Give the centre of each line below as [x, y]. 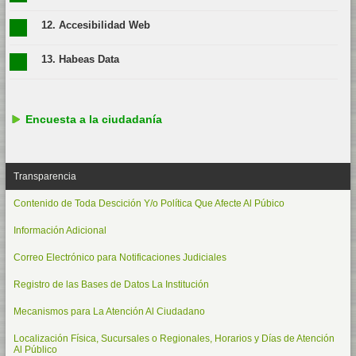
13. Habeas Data [80, 60]
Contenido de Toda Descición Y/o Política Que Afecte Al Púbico [149, 204]
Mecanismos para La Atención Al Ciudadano [109, 312]
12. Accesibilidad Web [95, 25]
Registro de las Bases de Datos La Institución [111, 285]
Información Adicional [60, 231]
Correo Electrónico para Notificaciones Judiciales [120, 258]
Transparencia [44, 177]
